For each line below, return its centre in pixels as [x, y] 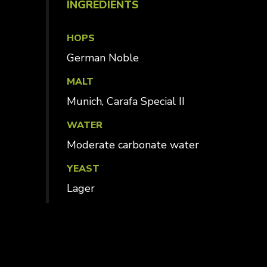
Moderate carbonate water [133, 145]
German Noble [106, 58]
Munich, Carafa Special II [125, 101]
